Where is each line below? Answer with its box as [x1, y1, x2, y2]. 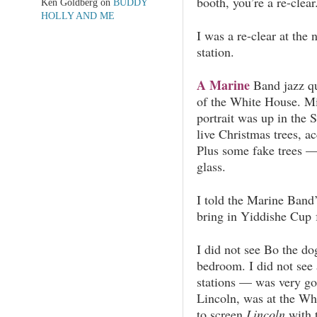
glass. [196, 157, 226, 175]
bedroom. [196, 256, 246, 274]
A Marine [196, 75, 250, 94]
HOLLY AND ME [40, 10, 115, 22]
